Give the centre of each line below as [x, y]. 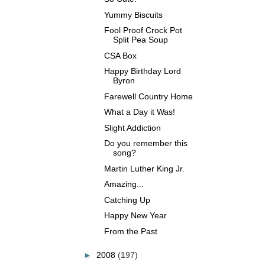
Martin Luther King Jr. [144, 168]
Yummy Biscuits [133, 14]
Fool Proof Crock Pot [143, 30]
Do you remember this [146, 143]
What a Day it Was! [139, 112]
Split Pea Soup [140, 40]
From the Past [130, 231]
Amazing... [124, 184]
